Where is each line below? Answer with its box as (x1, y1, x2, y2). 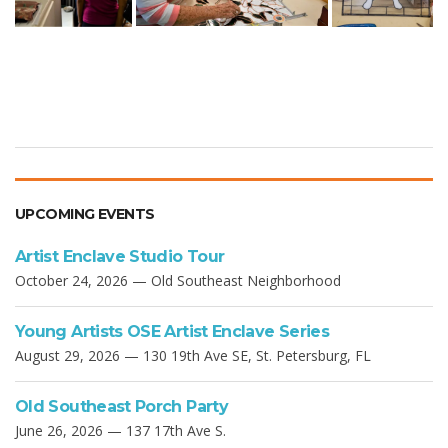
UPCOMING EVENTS (15, 205, 155, 224)
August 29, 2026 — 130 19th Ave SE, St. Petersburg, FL (15, 346, 371, 366)
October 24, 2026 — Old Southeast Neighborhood (15, 271, 341, 291)
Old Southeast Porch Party (15, 397, 228, 417)
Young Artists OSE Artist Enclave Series (15, 322, 330, 342)
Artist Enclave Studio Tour (15, 247, 225, 267)
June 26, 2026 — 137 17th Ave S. (15, 421, 226, 441)
